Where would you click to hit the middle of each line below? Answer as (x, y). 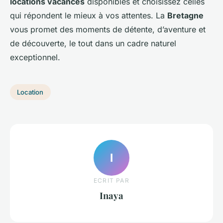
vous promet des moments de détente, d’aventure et (108, 30)
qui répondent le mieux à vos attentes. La (89, 16)
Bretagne (185, 16)
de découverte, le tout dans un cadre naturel (93, 44)
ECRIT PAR (111, 180)
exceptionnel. (35, 57)
